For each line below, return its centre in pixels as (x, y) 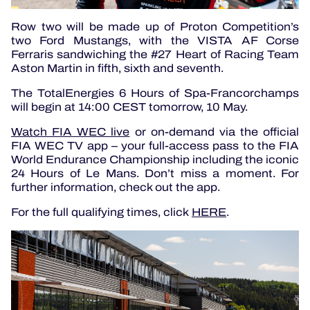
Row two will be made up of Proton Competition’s (155, 26)
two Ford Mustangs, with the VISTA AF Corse (155, 40)
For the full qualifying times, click (101, 212)
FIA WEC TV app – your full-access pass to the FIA (155, 145)
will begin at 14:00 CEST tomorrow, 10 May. (132, 107)
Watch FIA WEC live (71, 131)
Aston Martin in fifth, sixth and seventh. (119, 68)
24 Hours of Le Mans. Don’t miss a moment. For (155, 173)
